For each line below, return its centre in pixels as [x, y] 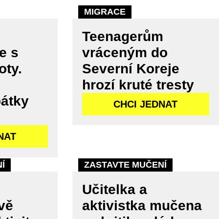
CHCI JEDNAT [146, 104]
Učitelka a [114, 190]
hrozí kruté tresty [138, 85]
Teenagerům [122, 37]
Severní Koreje [131, 69]
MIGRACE [105, 12]
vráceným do [125, 53]
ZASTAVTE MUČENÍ [125, 165]
